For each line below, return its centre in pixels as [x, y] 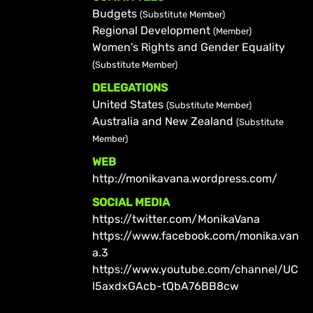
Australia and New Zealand [164, 121]
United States [129, 104]
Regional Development [152, 30]
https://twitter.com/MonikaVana [176, 219]
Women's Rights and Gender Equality [188, 47]
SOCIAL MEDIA [131, 202]
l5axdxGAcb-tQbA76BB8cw [165, 286]
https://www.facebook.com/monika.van [195, 235]
